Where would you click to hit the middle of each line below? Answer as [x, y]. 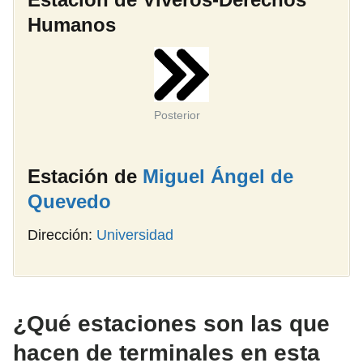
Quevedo [69, 201]
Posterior [177, 115]
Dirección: [62, 235]
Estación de [85, 176]
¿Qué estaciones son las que [171, 323]
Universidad [135, 235]
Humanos [72, 24]
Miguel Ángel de [218, 176]
